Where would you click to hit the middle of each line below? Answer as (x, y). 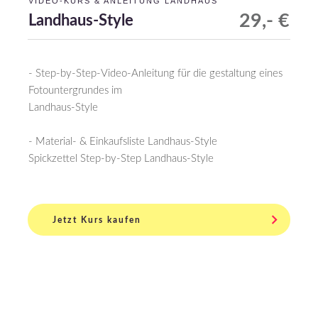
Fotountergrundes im (75, 91)
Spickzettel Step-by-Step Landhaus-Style (121, 159)
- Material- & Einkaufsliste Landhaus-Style (123, 142)
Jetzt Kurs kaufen (97, 220)
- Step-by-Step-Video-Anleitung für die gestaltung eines (155, 74)
